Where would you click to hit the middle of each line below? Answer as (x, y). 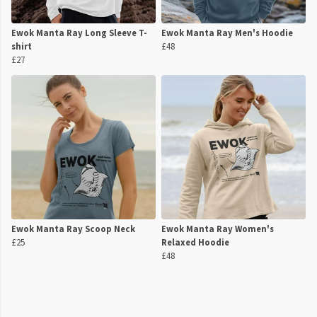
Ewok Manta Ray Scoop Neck (73, 229)
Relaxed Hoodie (195, 242)
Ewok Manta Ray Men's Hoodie (227, 33)
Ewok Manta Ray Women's (218, 229)
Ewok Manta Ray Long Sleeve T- (79, 33)
